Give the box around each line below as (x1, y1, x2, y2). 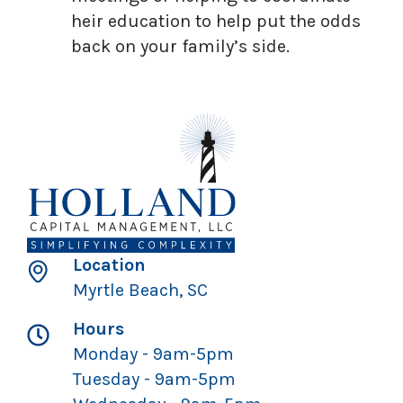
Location (73, 255, 147, 276)
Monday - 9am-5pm (73, 344, 235, 365)
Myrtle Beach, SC (73, 280, 209, 301)
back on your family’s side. (71, 36, 290, 58)
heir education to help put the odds (71, 11, 361, 32)
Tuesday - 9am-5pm (73, 369, 237, 390)
